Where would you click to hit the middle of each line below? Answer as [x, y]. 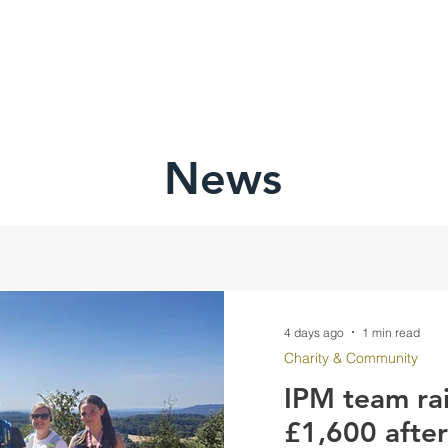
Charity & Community [350, 358]
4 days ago [313, 332]
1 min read [390, 332]
